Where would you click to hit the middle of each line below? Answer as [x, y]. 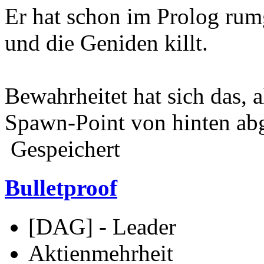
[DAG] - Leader [102, 227]
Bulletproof [61, 187]
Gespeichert [62, 148]
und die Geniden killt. [106, 42]
